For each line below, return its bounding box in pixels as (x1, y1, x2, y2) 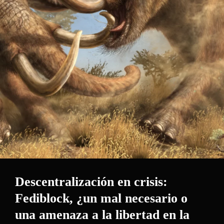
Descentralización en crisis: (15, 174, 167, 189)
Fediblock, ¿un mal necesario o (15, 191, 187, 205)
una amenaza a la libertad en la (15, 207, 189, 222)
